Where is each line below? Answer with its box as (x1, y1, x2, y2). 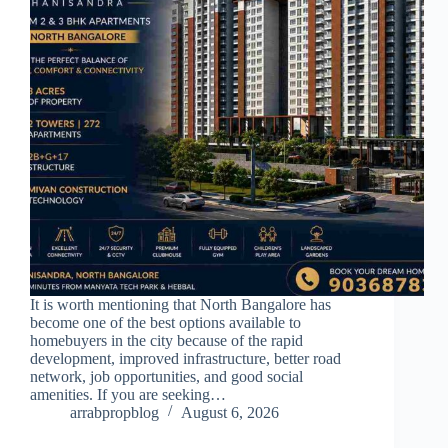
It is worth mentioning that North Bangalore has (30, 296, 331, 314)
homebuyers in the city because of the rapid (30, 332, 303, 350)
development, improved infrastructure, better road (30, 350, 341, 368)
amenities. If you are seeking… (30, 386, 226, 404)
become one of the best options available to (30, 314, 301, 332)
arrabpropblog (70, 404, 159, 422)
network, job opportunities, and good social (30, 368, 303, 386)
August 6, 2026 (181, 404, 279, 422)
